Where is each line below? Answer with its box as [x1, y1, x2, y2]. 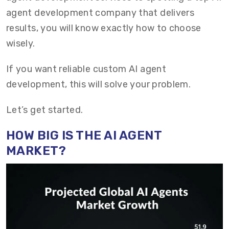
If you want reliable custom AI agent [6, 63, 166, 75]
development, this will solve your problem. [6, 79, 191, 90]
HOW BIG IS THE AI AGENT [6, 128, 162, 143]
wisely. [6, 38, 35, 49]
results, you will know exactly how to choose [6, 22, 201, 34]
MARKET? [6, 144, 66, 158]
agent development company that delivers [6, 7, 195, 18]
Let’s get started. [6, 104, 83, 116]
